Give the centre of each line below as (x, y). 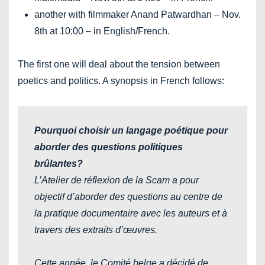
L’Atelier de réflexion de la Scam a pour (117, 180)
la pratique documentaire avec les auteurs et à (131, 213)
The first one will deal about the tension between (119, 64)
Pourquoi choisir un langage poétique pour (131, 130)
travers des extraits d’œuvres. (96, 230)
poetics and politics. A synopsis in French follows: (121, 81)
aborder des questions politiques (109, 147)
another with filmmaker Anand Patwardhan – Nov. (138, 14)
